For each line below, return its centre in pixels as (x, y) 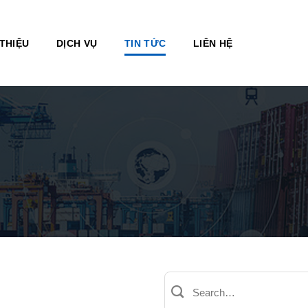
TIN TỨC (145, 43)
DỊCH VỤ (77, 43)
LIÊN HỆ (213, 43)
